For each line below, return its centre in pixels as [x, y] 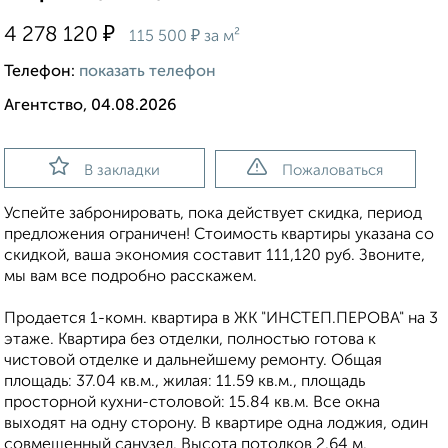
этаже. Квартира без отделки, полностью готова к [190, 340]
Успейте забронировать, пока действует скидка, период [213, 214]
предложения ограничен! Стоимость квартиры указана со [219, 235]
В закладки [121, 171]
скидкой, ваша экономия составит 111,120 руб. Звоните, [214, 256]
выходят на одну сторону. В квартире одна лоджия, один [216, 424]
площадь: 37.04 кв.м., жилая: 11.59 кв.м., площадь [184, 382]
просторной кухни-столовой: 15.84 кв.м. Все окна [192, 403]
